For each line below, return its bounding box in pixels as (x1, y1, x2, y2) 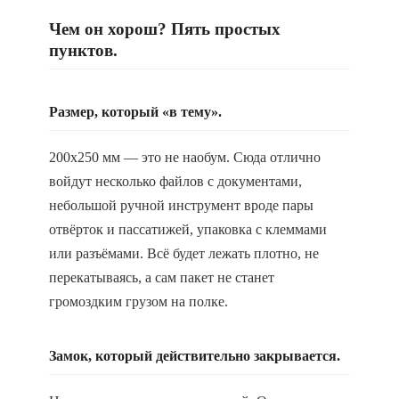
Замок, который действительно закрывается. (49, 348, 340, 363)
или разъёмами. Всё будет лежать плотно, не (49, 246, 319, 261)
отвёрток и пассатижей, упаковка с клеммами (49, 222, 327, 237)
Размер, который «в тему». (49, 104, 222, 119)
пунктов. (49, 41, 118, 60)
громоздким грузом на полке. (49, 294, 228, 309)
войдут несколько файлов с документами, (49, 174, 302, 189)
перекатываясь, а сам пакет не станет (49, 270, 274, 285)
